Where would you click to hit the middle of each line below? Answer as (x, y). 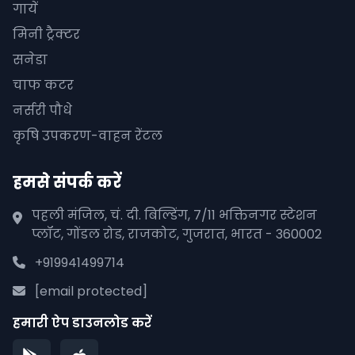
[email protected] (91, 291)
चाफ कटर (43, 85)
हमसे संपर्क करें (67, 182)
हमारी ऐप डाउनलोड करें (82, 323)
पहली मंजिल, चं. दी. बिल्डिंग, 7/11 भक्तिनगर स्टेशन (174, 215)
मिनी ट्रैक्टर (46, 34)
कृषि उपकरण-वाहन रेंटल (88, 136)
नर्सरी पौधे (42, 111)
